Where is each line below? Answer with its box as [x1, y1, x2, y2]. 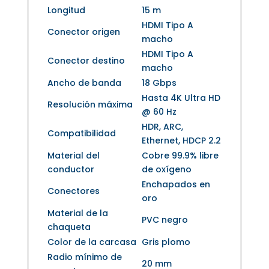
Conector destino [47, 54, 125, 67]
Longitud [47, 4, 85, 16]
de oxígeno [141, 163, 192, 175]
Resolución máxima [47, 98, 133, 110]
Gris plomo [141, 235, 190, 248]
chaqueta [47, 220, 91, 233]
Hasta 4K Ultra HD [141, 91, 220, 104]
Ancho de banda [47, 76, 121, 89]
